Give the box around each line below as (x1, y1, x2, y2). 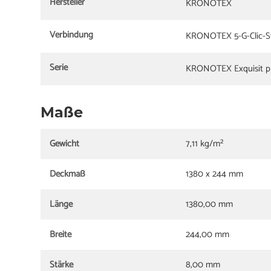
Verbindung (50, 27, 94, 42)
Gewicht (50, 135, 80, 151)
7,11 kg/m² (186, 135, 224, 151)
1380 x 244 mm (186, 166, 244, 181)
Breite (50, 226, 72, 242)
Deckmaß (50, 166, 86, 181)
